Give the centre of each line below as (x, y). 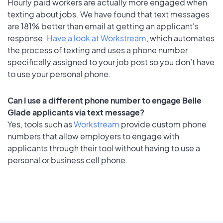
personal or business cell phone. (68, 160)
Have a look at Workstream (97, 38)
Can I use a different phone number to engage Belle (105, 101)
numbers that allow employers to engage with (93, 136)
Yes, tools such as (41, 124)
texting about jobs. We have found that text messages (109, 14)
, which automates (180, 38)
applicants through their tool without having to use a (104, 148)
